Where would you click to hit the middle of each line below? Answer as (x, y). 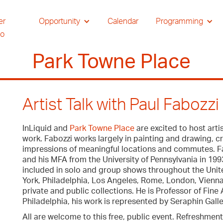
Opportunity (59, 21)
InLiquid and (46, 128)
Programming (179, 21)
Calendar (123, 21)
